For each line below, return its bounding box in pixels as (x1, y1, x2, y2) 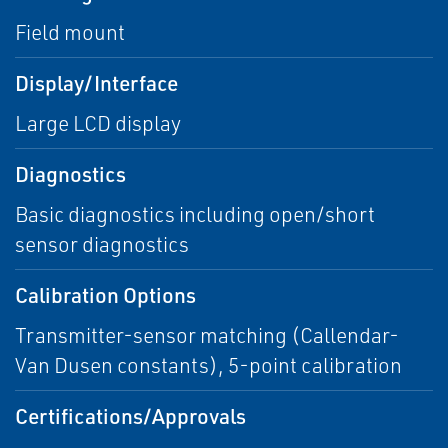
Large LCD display (15, 110, 181, 136)
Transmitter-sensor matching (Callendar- (15, 322, 399, 348)
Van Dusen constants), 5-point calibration (15, 352, 402, 378)
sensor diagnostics (15, 231, 189, 257)
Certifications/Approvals (15, 402, 246, 429)
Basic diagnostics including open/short (15, 201, 375, 227)
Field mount (15, 19, 125, 45)
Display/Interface (15, 69, 178, 96)
